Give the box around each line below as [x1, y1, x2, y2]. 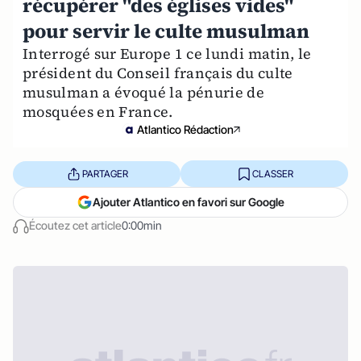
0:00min [122, 218, 162, 233]
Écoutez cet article [29, 218, 122, 233]
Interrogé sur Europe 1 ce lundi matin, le [23, 44, 312, 64]
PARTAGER [81, 167, 128, 180]
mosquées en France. [23, 102, 173, 122]
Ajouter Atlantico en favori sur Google [93, 195, 284, 210]
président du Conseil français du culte [23, 63, 293, 84]
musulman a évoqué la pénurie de [23, 82, 265, 103]
